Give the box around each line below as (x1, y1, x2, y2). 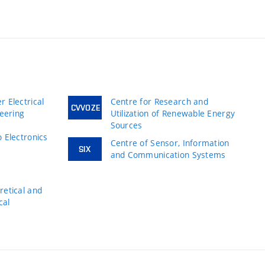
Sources (110, 119, 143, 131)
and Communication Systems (110, 149, 226, 161)
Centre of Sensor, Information (110, 137, 230, 149)
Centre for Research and (110, 96, 208, 108)
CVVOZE (70, 103, 101, 113)
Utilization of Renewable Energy (110, 108, 235, 119)
